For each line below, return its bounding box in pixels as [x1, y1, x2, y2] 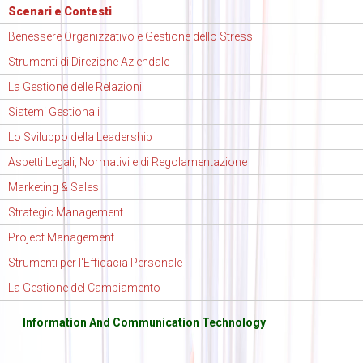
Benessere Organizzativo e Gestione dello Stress [8, 30, 253, 44]
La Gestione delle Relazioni [8, 80, 142, 94]
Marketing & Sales [8, 181, 99, 194]
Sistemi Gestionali [8, 105, 100, 119]
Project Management [8, 231, 114, 245]
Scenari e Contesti [8, 5, 112, 19]
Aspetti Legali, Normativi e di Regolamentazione [8, 156, 247, 169]
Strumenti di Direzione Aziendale [8, 55, 169, 69]
